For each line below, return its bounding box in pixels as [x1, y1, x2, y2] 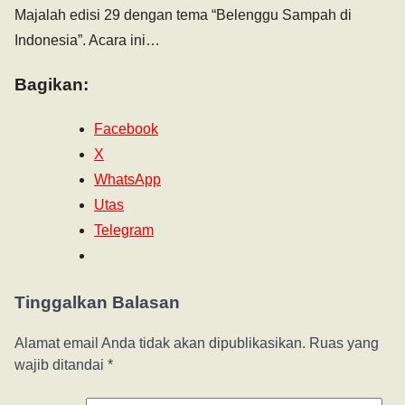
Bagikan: [14, 75, 89, 95]
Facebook [94, 121, 158, 137]
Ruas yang [309, 334, 379, 351]
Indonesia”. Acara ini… [14, 32, 160, 48]
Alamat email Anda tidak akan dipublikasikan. [14, 334, 306, 351]
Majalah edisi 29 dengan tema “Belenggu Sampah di [14, 6, 352, 23]
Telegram [94, 222, 154, 239]
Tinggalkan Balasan [14, 293, 180, 313]
